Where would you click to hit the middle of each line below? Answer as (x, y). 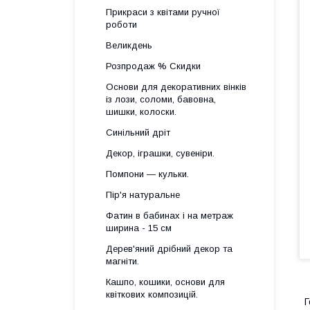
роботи (121, 25)
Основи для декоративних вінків (176, 87)
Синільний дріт (138, 133)
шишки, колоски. (141, 112)
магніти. (122, 261)
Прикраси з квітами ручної (163, 12)
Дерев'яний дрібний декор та (169, 249)
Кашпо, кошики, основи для (165, 282)
